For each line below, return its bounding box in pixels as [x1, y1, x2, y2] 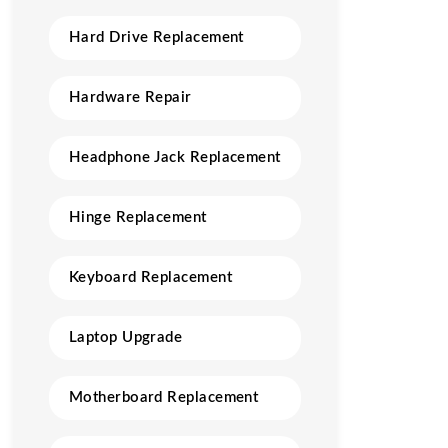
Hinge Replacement [69, 210, 207, 225]
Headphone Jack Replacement [69, 150, 281, 165]
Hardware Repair [69, 90, 192, 105]
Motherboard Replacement [69, 390, 259, 405]
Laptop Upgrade [69, 330, 183, 345]
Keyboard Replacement [69, 270, 232, 285]
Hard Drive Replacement [69, 30, 244, 45]
